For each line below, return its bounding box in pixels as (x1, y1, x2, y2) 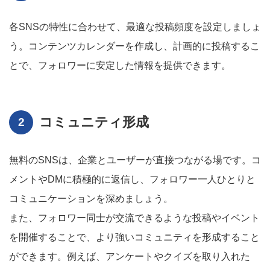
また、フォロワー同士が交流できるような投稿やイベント (9, 213, 260, 223)
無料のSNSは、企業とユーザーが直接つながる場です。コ (9, 155, 261, 165)
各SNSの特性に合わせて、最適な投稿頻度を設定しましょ (9, 22, 261, 32)
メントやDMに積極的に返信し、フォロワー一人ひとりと (9, 174, 256, 184)
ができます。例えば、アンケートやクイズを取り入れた (9, 251, 250, 262)
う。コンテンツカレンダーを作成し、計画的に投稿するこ (9, 41, 260, 51)
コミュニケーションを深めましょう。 (9, 193, 173, 204)
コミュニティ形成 (39, 115, 149, 130)
